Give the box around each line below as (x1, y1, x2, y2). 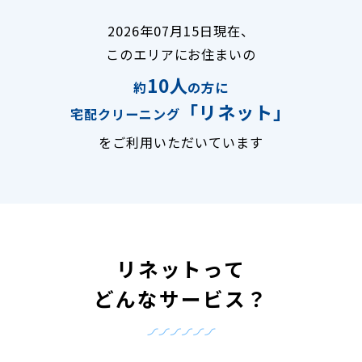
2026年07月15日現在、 (107, 20, 255, 40)
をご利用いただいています (99, 132, 263, 152)
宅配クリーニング (70, 103, 180, 124)
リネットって (116, 253, 246, 283)
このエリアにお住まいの (105, 44, 257, 64)
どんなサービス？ (94, 283, 268, 313)
